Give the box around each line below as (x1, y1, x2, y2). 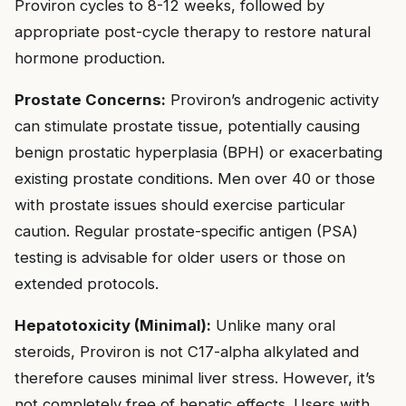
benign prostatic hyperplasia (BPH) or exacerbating (14, 142, 382, 161)
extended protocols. (14, 274, 159, 293)
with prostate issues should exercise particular (14, 195, 345, 214)
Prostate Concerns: (14, 90, 166, 109)
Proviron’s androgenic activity (166, 90, 379, 109)
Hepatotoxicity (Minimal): (14, 315, 211, 334)
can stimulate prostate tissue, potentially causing (14, 116, 360, 135)
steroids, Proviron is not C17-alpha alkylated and (14, 342, 359, 361)
